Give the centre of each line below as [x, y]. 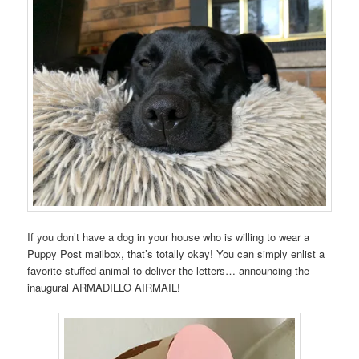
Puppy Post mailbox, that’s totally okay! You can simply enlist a [176, 253]
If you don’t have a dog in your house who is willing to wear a [169, 236]
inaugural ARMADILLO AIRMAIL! [104, 287]
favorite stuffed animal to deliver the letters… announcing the [169, 270]
